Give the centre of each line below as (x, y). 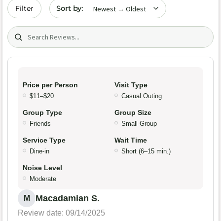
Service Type (44, 140)
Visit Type (131, 85)
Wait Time (131, 140)
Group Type (42, 113)
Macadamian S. (68, 199)
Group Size (133, 113)
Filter (24, 8)
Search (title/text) (41, 31)
